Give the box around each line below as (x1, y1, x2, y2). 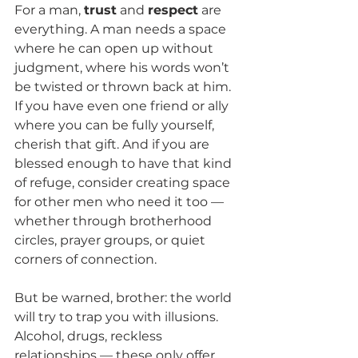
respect (148, 2, 198, 18)
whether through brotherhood (14, 213, 215, 229)
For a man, (14, 2, 84, 18)
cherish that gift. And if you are (14, 136, 213, 152)
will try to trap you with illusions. (14, 308, 221, 324)
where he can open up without (14, 40, 217, 56)
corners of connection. (14, 251, 157, 267)
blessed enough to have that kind (14, 155, 235, 171)
